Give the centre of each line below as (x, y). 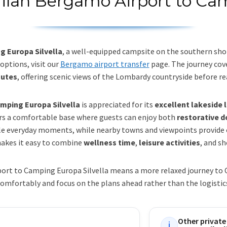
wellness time (109, 142)
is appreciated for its (117, 104)
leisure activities (169, 142)
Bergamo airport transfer (105, 64)
